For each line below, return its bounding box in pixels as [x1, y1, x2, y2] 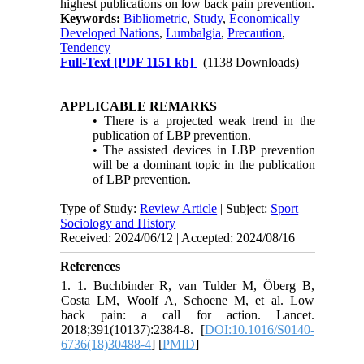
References [60, 259, 121, 274]
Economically [229, 11, 301, 26]
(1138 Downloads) [203, 55, 300, 70]
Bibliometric [123, 11, 188, 26]
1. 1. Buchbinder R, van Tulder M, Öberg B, [61, 279, 314, 293]
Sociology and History [60, 216, 176, 231]
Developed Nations [60, 26, 160, 41]
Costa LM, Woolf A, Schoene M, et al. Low [61, 293, 314, 308]
